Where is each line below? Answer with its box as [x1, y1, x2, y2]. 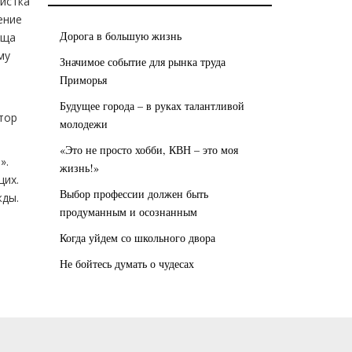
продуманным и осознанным [60, 203, 197, 219]
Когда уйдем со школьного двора [60, 229, 215, 245]
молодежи [60, 115, 108, 131]
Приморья [60, 71, 107, 87]
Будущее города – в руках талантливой [60, 97, 244, 113]
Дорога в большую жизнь [60, 27, 181, 43]
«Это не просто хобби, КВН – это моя [60, 141, 238, 157]
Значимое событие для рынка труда [60, 53, 225, 69]
